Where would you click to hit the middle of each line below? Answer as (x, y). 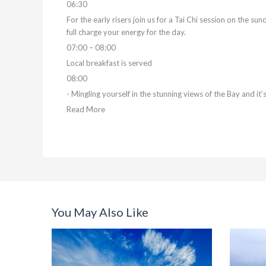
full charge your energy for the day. (126, 32)
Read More (86, 109)
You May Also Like (100, 212)
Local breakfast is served (109, 63)
